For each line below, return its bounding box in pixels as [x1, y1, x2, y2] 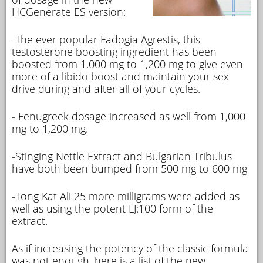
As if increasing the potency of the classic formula [12, 241, 248, 255]
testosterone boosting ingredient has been [12, 45, 217, 59]
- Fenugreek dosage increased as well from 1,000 [12, 109, 245, 123]
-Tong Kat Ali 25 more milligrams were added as [12, 189, 240, 203]
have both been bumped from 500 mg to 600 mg [12, 161, 247, 176]
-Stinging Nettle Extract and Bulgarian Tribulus [12, 149, 232, 163]
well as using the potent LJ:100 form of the [12, 201, 213, 215]
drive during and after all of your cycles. [12, 82, 200, 96]
